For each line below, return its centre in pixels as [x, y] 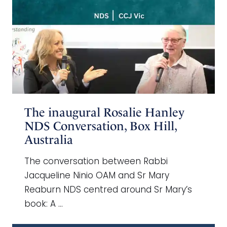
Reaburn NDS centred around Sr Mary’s [108, 190]
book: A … [44, 204]
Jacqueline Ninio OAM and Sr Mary [97, 176]
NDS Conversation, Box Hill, [101, 126]
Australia [49, 140]
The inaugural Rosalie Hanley [104, 112]
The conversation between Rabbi [96, 162]
